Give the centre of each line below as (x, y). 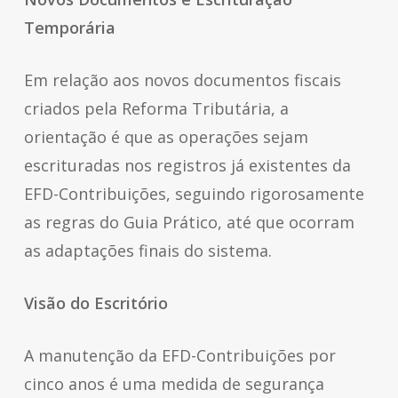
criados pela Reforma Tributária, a (156, 108)
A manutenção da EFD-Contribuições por (179, 355)
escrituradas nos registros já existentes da (187, 165)
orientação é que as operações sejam (166, 137)
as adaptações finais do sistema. (147, 251)
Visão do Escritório (98, 303)
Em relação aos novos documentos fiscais (182, 80)
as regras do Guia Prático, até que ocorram (189, 222)
